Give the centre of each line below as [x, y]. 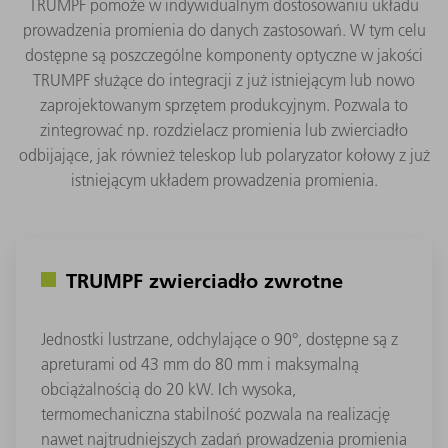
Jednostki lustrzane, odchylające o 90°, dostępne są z [219, 338]
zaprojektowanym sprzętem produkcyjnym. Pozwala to [224, 104]
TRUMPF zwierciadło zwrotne [204, 279]
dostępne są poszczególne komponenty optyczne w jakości [224, 54]
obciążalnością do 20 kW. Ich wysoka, [168, 388]
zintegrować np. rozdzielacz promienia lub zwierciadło [224, 129]
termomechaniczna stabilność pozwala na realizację [215, 413]
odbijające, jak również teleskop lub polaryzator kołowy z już [224, 154]
